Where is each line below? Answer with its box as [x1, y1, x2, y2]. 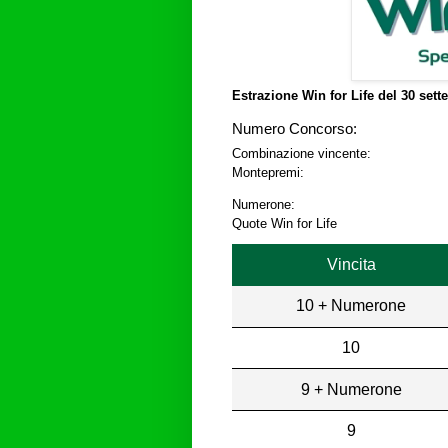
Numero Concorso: [232, 120, 357, 137]
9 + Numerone [300, 380, 402, 398]
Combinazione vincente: [232, 145, 371, 161]
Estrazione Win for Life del [232, 87, 401, 103]
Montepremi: [232, 164, 304, 180]
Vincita [326, 255, 376, 273]
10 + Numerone [296, 297, 407, 315]
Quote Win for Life [232, 216, 337, 232]
